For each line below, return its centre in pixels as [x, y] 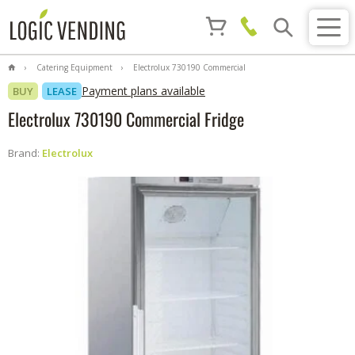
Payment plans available [143, 91]
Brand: [25, 153]
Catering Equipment [73, 67]
